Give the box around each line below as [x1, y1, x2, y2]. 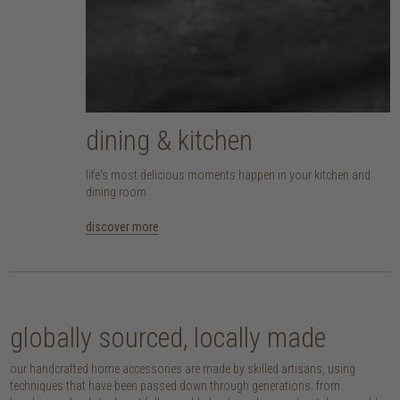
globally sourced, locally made [10, 321, 327, 354]
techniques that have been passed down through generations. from [10, 378, 341, 393]
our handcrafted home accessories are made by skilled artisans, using [10, 361, 356, 376]
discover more [86, 219, 160, 234]
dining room [86, 184, 147, 199]
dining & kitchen [86, 123, 254, 157]
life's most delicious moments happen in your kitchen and [86, 167, 371, 182]
